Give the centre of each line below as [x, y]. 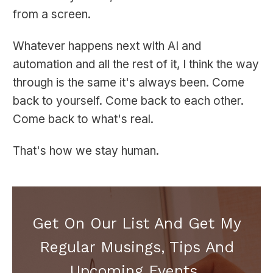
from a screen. [52, 15]
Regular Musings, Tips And [136, 247]
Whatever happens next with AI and [107, 46]
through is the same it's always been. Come [129, 83]
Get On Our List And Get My [136, 224]
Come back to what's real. [83, 119]
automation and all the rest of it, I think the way [136, 65]
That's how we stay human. [86, 151]
